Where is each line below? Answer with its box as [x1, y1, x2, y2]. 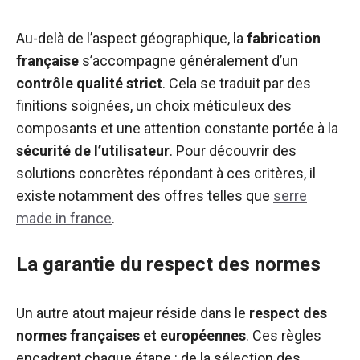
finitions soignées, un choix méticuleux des [16, 97, 292, 114]
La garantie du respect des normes [16, 253, 321, 276]
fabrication [247, 30, 321, 47]
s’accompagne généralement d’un [79, 52, 298, 69]
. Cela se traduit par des [162, 75, 311, 92]
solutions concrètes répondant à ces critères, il [16, 165, 316, 182]
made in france [16, 210, 112, 227]
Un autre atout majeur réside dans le [16, 305, 249, 321]
